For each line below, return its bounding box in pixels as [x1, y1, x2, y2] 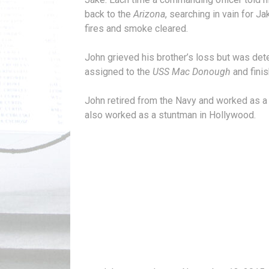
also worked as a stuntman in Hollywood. [85, 109, 256, 121]
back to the [85, 8, 133, 20]
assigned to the [85, 65, 150, 77]
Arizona [133, 8, 165, 20]
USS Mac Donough [150, 65, 231, 77]
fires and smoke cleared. [85, 22, 188, 34]
